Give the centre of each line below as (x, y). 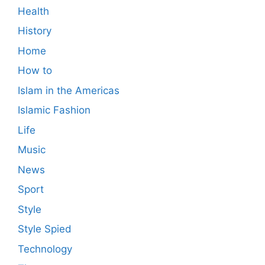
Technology (45, 249)
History (35, 31)
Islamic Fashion (54, 110)
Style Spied (45, 229)
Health (33, 11)
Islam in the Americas (69, 90)
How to (35, 71)
